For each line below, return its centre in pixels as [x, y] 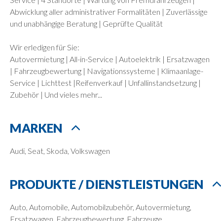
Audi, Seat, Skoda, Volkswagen [60, 150]
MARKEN [36, 128]
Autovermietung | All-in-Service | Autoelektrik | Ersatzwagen [110, 59]
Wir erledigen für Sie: [45, 47]
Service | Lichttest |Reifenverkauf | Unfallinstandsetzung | [105, 82]
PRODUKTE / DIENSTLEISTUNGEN [107, 184]
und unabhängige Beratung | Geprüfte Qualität [86, 23]
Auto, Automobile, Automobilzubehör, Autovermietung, [101, 207]
